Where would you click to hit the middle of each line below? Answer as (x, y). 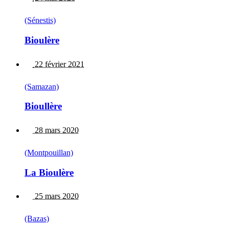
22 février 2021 (59, 64)
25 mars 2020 (56, 196)
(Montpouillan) (49, 152)
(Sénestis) (40, 20)
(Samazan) (42, 86)
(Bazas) (37, 219)
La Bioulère (49, 172)
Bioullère (43, 106)
